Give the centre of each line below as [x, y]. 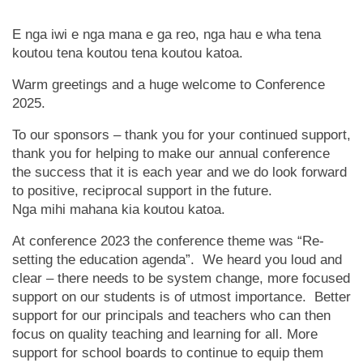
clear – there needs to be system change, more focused [181, 278]
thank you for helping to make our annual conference [171, 154]
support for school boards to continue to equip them [168, 353]
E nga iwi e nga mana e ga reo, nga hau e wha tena [167, 34]
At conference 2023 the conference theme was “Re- [168, 241]
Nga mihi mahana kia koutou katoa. [119, 209]
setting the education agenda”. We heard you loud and [177, 260]
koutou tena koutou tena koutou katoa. [130, 53]
